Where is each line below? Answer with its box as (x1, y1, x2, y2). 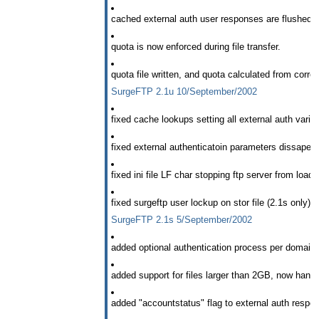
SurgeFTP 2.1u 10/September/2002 (111, 86, 257, 98)
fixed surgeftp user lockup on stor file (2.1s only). (111, 197, 313, 208)
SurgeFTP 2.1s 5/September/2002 (111, 214, 252, 225)
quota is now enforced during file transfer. (111, 41, 281, 53)
